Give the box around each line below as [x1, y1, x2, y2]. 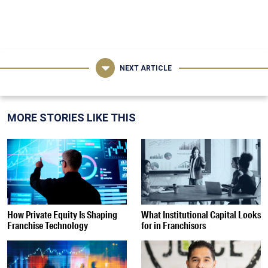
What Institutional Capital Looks [141, 208, 261, 221]
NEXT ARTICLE [120, 63, 172, 72]
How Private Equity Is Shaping [7, 208, 117, 221]
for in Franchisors [141, 218, 206, 232]
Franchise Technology [7, 218, 88, 232]
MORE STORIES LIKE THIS [7, 111, 136, 124]
